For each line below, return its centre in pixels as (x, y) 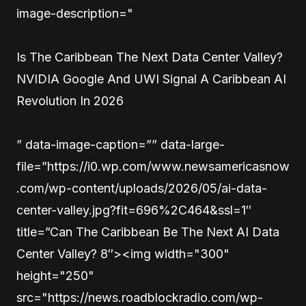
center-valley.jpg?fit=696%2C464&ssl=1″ (134, 210)
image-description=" (75, 14)
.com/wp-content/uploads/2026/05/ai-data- (142, 189)
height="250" (55, 276)
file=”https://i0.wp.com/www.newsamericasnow (153, 167)
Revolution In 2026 (70, 101)
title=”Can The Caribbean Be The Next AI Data (148, 232)
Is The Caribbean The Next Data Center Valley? (150, 57)
